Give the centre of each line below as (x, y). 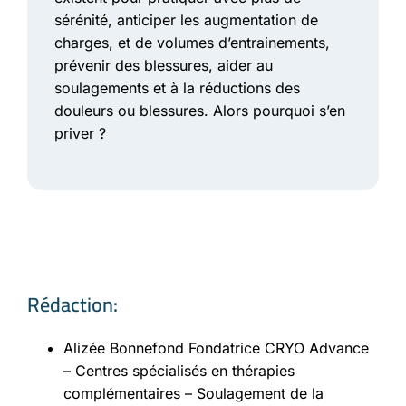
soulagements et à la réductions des (177, 88)
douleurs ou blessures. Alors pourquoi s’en (200, 111)
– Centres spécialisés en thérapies (179, 371)
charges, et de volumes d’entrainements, (192, 43)
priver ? (80, 134)
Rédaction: (72, 305)
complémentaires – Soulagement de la (193, 394)
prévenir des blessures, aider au (164, 66)
